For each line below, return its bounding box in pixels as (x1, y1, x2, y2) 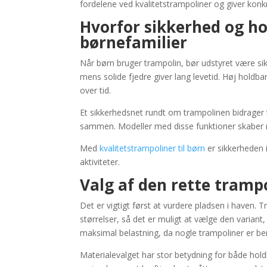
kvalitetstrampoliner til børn (100, 142, 206, 154)
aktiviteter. (80, 156, 120, 168)
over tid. (80, 85, 111, 97)
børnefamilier (80, 32, 188, 54)
